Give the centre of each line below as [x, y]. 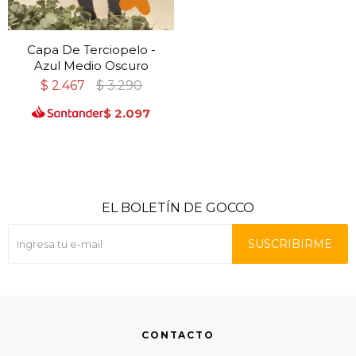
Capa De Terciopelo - [91, 49]
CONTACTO [178, 335]
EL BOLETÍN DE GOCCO [178, 208]
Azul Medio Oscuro [91, 65]
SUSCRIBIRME [290, 244]
